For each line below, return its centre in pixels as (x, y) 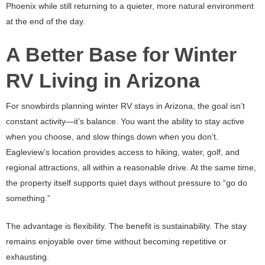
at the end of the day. (46, 22)
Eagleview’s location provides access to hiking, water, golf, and (123, 152)
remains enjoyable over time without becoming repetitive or (116, 242)
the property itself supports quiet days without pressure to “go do (127, 183)
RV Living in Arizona (103, 81)
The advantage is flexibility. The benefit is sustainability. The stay (126, 226)
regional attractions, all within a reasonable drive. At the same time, (131, 168)
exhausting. (28, 257)
